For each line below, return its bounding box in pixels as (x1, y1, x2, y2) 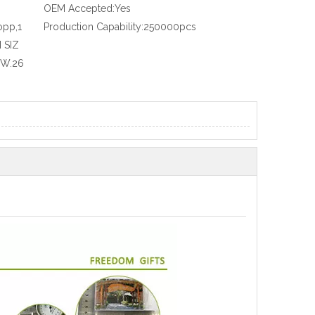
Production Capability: (44, 21, 143, 32)
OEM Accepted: (44, 3, 115, 14)
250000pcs (143, 21, 196, 32)
